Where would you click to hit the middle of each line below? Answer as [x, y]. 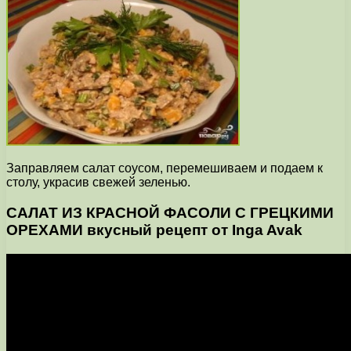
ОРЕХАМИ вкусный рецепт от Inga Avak [154, 230]
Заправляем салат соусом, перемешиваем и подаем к [165, 168]
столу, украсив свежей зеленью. [98, 183]
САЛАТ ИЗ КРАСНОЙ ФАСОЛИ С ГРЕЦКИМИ [170, 212]
